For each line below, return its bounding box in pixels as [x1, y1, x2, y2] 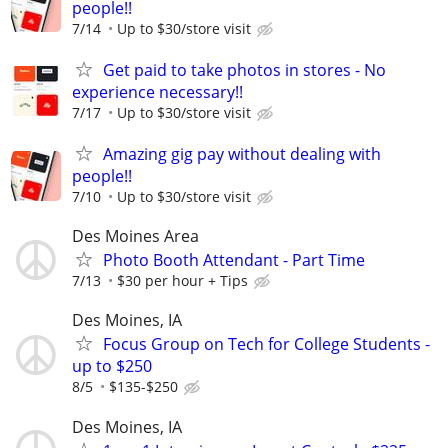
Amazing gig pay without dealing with [103, 143, 381, 166]
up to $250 [72, 355, 152, 378]
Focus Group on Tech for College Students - [103, 333, 430, 356]
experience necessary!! [72, 80, 243, 103]
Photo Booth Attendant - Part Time [103, 249, 365, 272]
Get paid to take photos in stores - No [103, 58, 386, 81]
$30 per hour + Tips [117, 271, 248, 291]
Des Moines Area [72, 225, 199, 248]
